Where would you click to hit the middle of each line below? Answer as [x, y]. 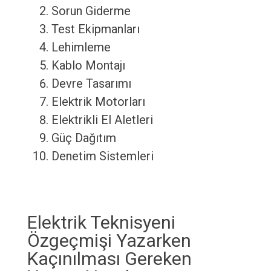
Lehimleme [81, 47]
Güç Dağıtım [83, 138]
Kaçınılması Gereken [109, 259]
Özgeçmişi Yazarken [109, 241]
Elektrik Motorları [98, 102]
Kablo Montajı [88, 66]
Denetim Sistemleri [102, 156]
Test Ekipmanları [95, 29]
